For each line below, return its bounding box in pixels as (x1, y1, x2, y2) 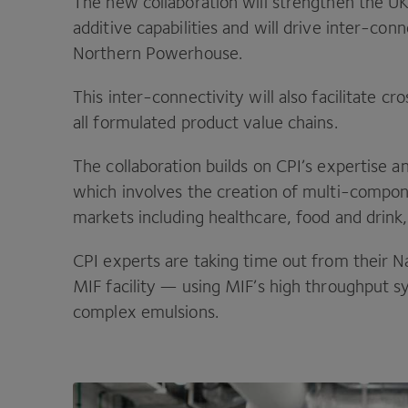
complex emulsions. (73, 301, 219, 321)
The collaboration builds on (73, 156, 276, 176)
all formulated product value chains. (73, 112, 342, 132)
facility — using (101, 276, 226, 296)
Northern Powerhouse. (73, 43, 243, 63)
